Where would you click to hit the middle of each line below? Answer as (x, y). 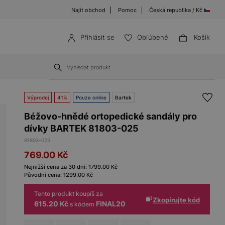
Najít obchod (88, 10)
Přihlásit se (97, 37)
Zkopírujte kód (176, 200)
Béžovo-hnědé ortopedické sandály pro (110, 116)
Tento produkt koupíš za (69, 194)
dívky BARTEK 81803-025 (81, 128)
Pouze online (91, 97)
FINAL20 (111, 204)
